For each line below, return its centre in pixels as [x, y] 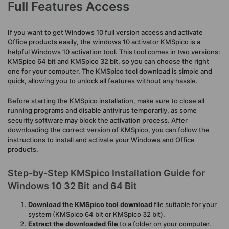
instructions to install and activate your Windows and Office [101, 139]
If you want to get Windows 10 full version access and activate [105, 32]
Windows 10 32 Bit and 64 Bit [72, 186]
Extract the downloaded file [73, 224]
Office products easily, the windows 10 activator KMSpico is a [104, 42]
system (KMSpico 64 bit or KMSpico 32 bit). [97, 214]
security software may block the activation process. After [98, 120]
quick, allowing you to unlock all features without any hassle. [103, 81]
